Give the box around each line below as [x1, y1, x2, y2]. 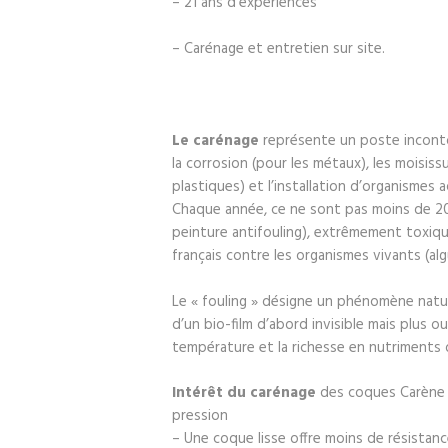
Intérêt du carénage [172, 381, 316, 406]
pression [172, 404, 228, 429]
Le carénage [172, 128, 259, 153]
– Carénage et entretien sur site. [172, 36, 385, 61]
